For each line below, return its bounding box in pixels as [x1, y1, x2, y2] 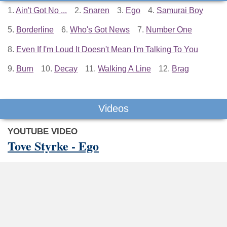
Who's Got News [70, 25, 130, 34]
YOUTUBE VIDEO [8, 127, 78, 137]
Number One [146, 25, 192, 34]
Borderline [16, 25, 54, 34]
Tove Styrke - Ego [8, 137, 99, 155]
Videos [98, 103, 129, 115]
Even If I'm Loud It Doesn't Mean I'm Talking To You [16, 45, 198, 54]
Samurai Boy [157, 6, 203, 15]
